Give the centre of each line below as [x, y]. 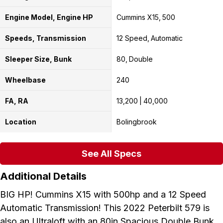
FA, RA [17, 101]
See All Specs [111, 153]
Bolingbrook [136, 121]
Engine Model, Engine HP [49, 17]
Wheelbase [25, 80]
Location [21, 121]
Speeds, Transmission [46, 38]
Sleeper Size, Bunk [38, 59]
